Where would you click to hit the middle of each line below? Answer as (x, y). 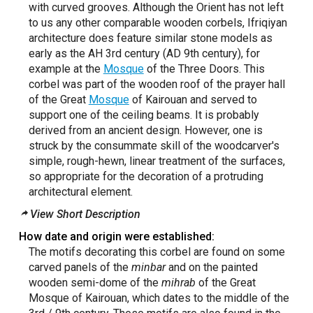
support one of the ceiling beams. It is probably (144, 115)
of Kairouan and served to (193, 100)
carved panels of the (80, 267)
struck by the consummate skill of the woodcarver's (154, 146)
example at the (66, 69)
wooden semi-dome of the (95, 283)
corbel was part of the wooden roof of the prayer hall (156, 84)
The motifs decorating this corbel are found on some (156, 252)
